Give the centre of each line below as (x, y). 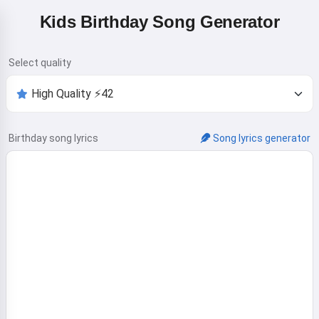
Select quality (40, 63)
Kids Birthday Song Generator (159, 22)
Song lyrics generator (262, 138)
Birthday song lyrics (53, 138)
